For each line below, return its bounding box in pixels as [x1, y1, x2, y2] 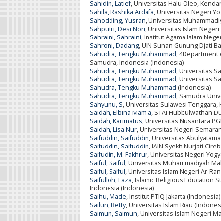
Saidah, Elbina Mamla [90, 108, 151, 117]
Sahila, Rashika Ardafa [90, 7, 154, 16]
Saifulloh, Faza [90, 175, 132, 184]
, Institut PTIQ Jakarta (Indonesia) [126, 192, 220, 201]
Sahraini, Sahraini [90, 33, 141, 41]
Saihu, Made [90, 192, 126, 201]
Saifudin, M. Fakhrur [90, 150, 147, 159]
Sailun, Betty [90, 200, 126, 209]
